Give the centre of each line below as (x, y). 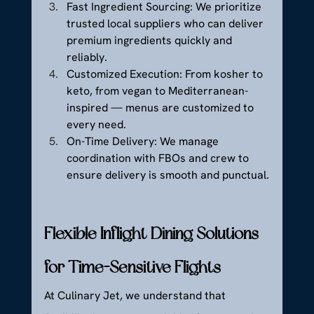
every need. (96, 125)
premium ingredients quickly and (150, 41)
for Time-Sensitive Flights (132, 268)
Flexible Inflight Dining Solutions (153, 234)
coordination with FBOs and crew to (159, 158)
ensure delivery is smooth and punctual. (168, 175)
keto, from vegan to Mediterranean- (157, 91)
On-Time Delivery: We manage (144, 142)
